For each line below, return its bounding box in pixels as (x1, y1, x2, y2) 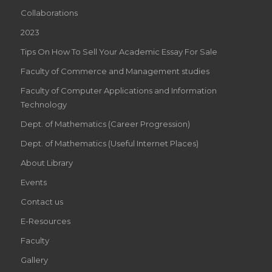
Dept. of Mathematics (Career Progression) (20, 118, 190, 129)
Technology (20, 99, 67, 109)
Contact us (20, 196, 63, 206)
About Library (20, 157, 73, 168)
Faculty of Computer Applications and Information (20, 85, 217, 95)
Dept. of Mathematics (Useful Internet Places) (20, 138, 199, 148)
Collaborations (20, 7, 78, 18)
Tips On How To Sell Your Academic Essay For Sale (20, 46, 217, 56)
